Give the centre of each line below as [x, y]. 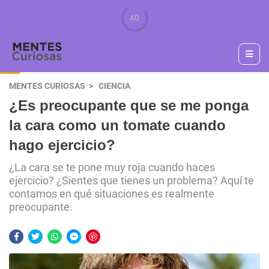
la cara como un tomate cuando [117, 125]
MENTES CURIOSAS [47, 86]
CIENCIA [114, 86]
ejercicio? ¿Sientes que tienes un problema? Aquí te [131, 181]
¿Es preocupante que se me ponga [129, 105]
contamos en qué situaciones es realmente [112, 194]
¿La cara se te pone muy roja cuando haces [112, 168]
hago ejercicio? [62, 145]
